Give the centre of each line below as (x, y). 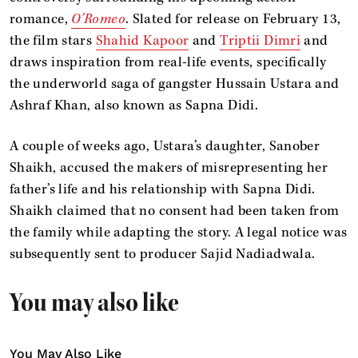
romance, (41, 19)
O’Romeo (98, 19)
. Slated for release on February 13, (233, 19)
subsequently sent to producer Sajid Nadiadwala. (163, 254)
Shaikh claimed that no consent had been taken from (175, 211)
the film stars (53, 40)
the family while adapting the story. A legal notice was (179, 232)
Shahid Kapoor (142, 40)
